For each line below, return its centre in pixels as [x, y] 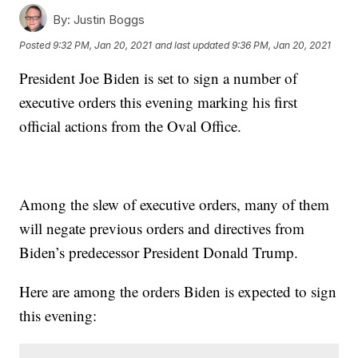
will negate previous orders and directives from [162, 229]
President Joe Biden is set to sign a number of [159, 78]
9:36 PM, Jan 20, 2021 [282, 45]
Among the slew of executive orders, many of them [175, 205]
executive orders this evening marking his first [159, 102]
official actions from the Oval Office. [131, 126]
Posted [36, 45]
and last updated [193, 45]
